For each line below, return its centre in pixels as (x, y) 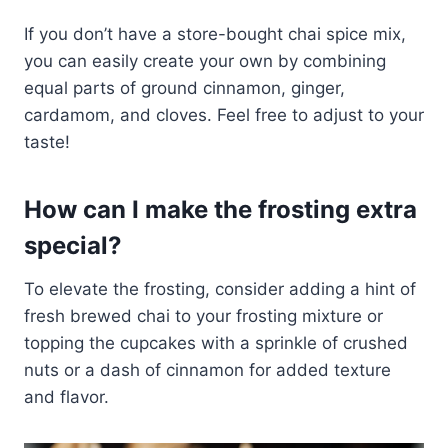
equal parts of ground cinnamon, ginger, (184, 87)
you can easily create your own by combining (205, 60)
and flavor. (66, 396)
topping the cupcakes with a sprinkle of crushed (216, 342)
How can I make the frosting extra (220, 209)
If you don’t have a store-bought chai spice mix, (215, 33)
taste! (47, 141)
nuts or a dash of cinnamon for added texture (207, 369)
